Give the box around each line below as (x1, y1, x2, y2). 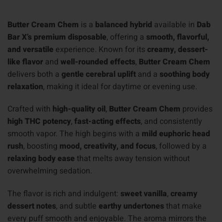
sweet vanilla (120, 188, 167, 200)
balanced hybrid (95, 18, 152, 31)
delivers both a (7, 68, 61, 80)
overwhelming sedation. (7, 165, 92, 177)
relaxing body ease (7, 153, 75, 165)
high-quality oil (53, 103, 106, 115)
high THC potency (7, 115, 71, 128)
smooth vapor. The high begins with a (7, 128, 142, 140)
